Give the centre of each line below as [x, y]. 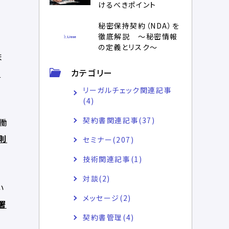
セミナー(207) [109, 139]
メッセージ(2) [107, 198]
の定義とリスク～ [128, 47]
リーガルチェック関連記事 [128, 90]
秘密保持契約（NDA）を [139, 25]
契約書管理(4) [109, 217]
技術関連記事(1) [113, 159]
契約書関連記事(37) [119, 120]
